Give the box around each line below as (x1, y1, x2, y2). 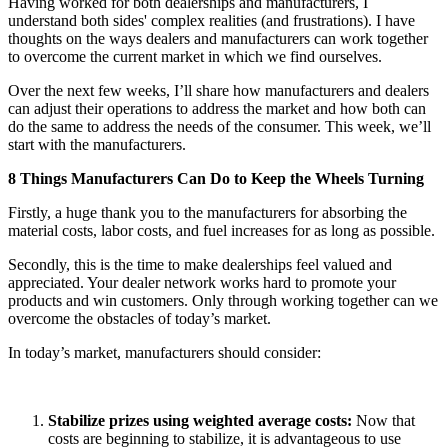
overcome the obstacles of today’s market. (8, 309, 271, 327)
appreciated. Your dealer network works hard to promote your (8, 273, 396, 291)
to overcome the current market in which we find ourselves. (8, 47, 382, 65)
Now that (352, 411, 415, 429)
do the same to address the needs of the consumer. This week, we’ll (8, 117, 431, 135)
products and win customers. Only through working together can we (8, 291, 438, 309)
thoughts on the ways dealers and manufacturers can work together (8, 29, 428, 47)
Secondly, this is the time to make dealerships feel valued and (8, 255, 392, 273)
